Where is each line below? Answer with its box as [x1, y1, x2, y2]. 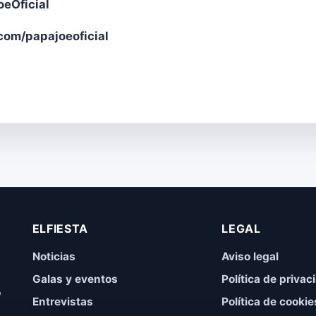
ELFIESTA [32, 221, 88, 236]
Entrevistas [32, 294, 93, 308]
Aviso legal [221, 249, 279, 263]
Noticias [32, 249, 75, 263]
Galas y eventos [32, 272, 118, 286]
